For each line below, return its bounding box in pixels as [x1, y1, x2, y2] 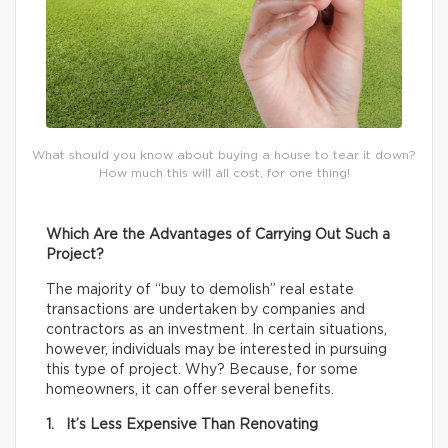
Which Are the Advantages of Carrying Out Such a [46, 228, 390, 242]
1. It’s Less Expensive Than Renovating [46, 418, 318, 432]
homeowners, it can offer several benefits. [46, 383, 334, 397]
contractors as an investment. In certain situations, [46, 323, 387, 337]
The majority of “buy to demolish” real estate [46, 283, 354, 297]
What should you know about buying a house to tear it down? [32, 149, 416, 161]
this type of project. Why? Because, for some [46, 363, 358, 377]
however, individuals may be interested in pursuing [46, 343, 387, 357]
